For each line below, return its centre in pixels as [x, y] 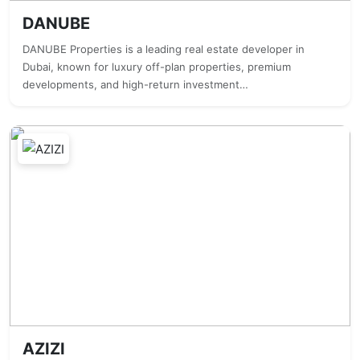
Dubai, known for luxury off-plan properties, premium [157, 67]
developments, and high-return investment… [135, 84]
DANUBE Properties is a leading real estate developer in [164, 49]
